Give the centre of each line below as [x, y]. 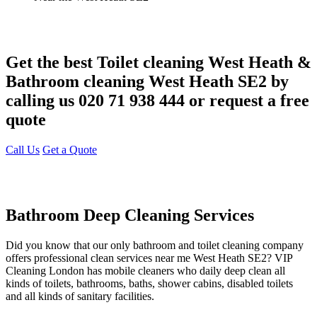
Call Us [23, 149]
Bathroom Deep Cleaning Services [130, 215]
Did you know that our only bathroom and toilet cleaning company [155, 245]
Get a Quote [70, 149]
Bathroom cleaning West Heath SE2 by [147, 81]
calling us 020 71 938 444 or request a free [157, 100]
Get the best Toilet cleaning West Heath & [158, 62]
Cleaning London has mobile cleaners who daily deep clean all [145, 270]
